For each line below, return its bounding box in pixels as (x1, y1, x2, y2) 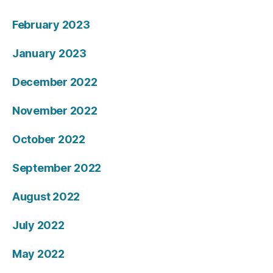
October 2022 (12, 133, 85, 146)
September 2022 (12, 161, 102, 175)
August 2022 (12, 190, 80, 204)
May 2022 (12, 247, 65, 261)
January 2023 (12, 47, 87, 60)
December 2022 (12, 76, 97, 89)
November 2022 (12, 104, 97, 118)
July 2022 (12, 219, 65, 232)
